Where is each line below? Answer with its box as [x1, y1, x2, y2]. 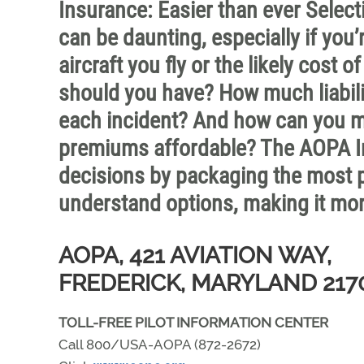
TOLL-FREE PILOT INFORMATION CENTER [58, 314, 328, 331]
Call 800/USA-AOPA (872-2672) [58, 336, 261, 353]
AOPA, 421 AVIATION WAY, [58, 242, 331, 269]
